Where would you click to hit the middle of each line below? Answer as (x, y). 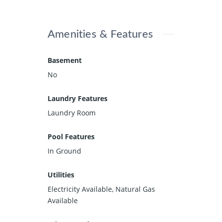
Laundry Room (72, 112)
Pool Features (71, 136)
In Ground (64, 151)
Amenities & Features (100, 34)
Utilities (61, 174)
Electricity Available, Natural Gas (101, 189)
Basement (65, 60)
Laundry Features (78, 98)
